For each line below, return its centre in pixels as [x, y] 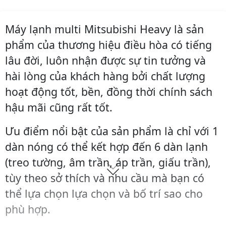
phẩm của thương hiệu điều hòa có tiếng [108, 45]
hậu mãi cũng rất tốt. [59, 107]
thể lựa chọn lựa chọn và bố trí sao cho [104, 194]
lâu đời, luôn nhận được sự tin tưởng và [105, 61]
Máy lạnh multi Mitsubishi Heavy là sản [104, 29]
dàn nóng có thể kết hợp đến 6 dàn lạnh [106, 147]
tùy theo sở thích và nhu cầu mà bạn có [105, 178]
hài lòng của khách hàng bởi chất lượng [105, 76]
